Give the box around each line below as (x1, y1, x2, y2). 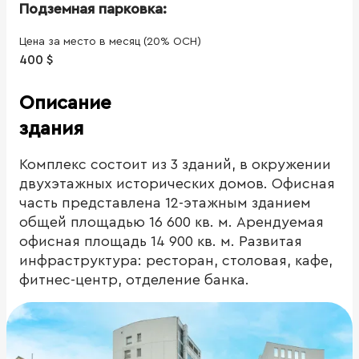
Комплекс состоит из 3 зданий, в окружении (19, 156, 331, 171)
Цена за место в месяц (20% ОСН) (19, 35, 201, 47)
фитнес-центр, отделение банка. (19, 272, 249, 287)
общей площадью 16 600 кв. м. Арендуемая (19, 214, 324, 229)
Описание (19, 93, 111, 113)
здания (19, 119, 83, 139)
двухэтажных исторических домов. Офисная (19, 175, 335, 191)
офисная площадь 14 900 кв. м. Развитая (19, 233, 302, 248)
